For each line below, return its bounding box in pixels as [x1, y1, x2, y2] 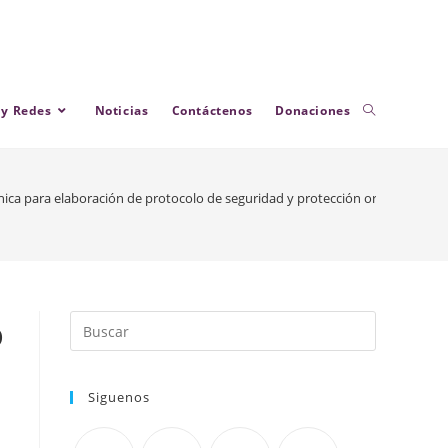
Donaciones [275, 102, 351, 119]
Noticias [94, 102, 149, 119]
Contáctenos [171, 102, 253, 119]
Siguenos [88, 388, 150, 406]
